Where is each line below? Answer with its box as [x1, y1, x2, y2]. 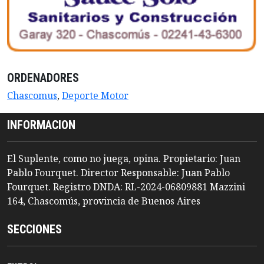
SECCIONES [7, 222, 62, 237]
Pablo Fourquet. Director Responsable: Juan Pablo [7, 166, 230, 180]
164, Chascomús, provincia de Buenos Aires [7, 194, 200, 208]
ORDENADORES [7, 71, 79, 85]
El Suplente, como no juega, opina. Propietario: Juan [7, 152, 240, 166]
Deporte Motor [62, 89, 128, 103]
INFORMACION [7, 118, 75, 133]
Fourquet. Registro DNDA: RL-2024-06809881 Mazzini [7, 180, 245, 194]
